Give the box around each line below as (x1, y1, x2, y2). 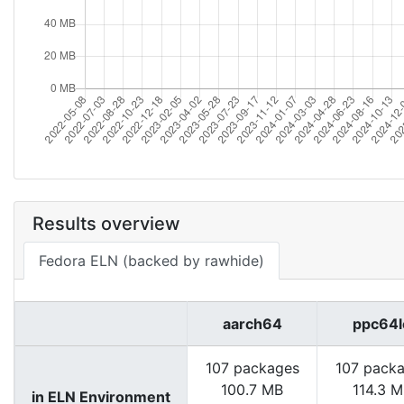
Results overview (32, 213, 180, 234)
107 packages (205, 359, 299, 377)
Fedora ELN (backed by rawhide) (39, 252, 264, 270)
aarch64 (222, 315, 282, 333)
